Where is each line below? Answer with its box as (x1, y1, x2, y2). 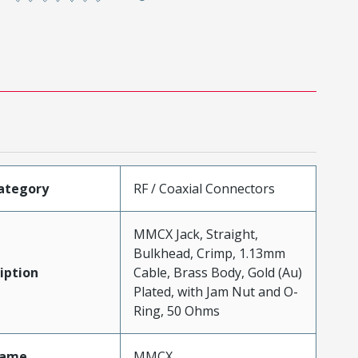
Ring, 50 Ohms (133, 301, 220, 320)
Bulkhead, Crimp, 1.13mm (133, 244, 285, 262)
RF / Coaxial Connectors (133, 179, 275, 197)
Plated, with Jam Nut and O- (133, 282, 298, 300)
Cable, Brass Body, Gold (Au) (133, 263, 302, 281)
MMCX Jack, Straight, (133, 225, 258, 243)
